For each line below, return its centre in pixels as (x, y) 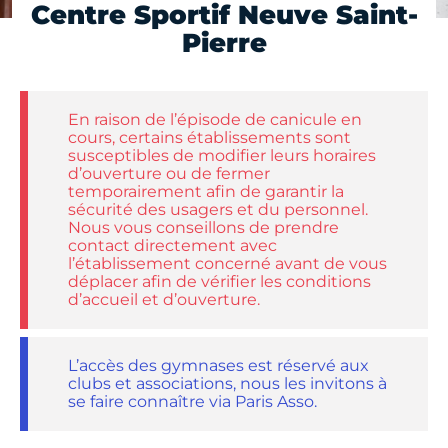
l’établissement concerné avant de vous (227, 264)
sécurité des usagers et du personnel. (218, 210)
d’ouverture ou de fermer (169, 174)
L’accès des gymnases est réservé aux (218, 366)
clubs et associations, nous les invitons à (227, 384)
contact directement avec (172, 246)
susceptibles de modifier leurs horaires (222, 156)
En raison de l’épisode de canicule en (215, 120)
